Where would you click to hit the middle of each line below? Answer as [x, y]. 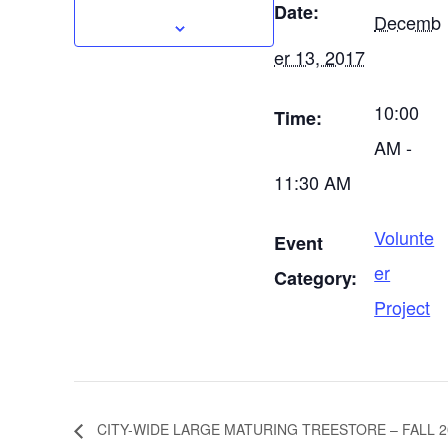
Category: [316, 278]
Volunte [404, 237]
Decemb [408, 22]
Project [402, 307]
